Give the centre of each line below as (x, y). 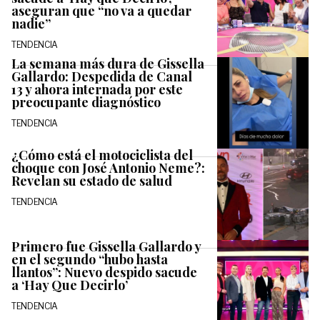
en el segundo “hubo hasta (90, 259)
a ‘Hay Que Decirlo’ (70, 285)
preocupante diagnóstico (86, 102)
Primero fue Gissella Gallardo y (106, 246)
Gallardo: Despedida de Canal (102, 76)
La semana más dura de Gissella (108, 63)
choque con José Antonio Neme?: (108, 167)
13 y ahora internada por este (97, 89)
